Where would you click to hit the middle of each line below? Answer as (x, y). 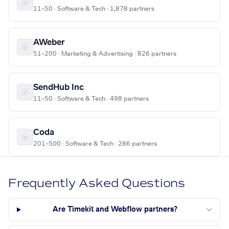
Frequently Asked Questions (97, 184)
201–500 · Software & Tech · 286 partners (95, 144)
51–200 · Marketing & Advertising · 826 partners (105, 54)
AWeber (49, 43)
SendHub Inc (59, 88)
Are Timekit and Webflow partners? (115, 210)
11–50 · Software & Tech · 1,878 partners (94, 9)
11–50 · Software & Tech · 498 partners (91, 99)
